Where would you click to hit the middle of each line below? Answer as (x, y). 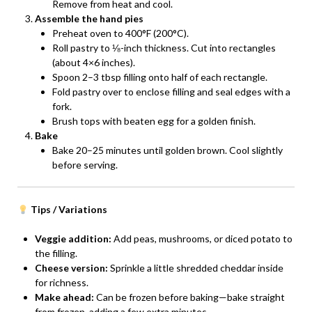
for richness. (62, 283)
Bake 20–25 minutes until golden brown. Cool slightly (167, 150)
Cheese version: (71, 268)
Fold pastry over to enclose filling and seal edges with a (171, 92)
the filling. (56, 253)
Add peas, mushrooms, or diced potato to (202, 239)
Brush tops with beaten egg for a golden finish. (154, 121)
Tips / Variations (69, 210)
